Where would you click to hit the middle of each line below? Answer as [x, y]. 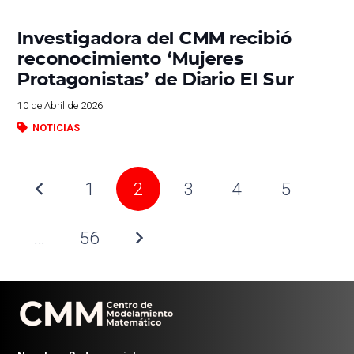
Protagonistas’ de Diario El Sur [156, 77]
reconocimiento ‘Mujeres [131, 57]
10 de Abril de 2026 [60, 105]
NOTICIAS [56, 127]
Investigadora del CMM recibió [155, 36]
